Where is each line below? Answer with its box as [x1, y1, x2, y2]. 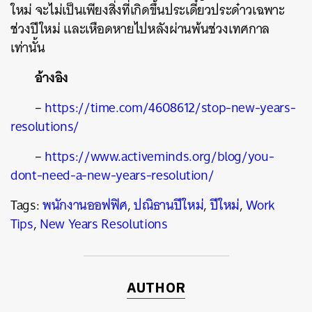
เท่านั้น [10, 36, 45, 59]
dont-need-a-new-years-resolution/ [10, 164, 214, 187]
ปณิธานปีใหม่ [134, 194, 204, 217]
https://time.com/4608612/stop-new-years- [45, 96, 296, 119]
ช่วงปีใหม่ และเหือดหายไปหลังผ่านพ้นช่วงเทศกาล [10, 17, 270, 40]
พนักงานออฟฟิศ [42, 194, 128, 217]
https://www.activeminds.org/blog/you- [45, 145, 274, 168]
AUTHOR [126, 277, 186, 300]
